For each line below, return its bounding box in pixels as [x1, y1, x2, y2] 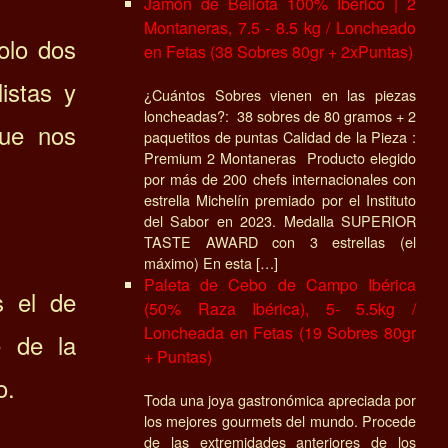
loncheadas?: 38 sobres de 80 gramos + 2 [144, 104, 416, 126]
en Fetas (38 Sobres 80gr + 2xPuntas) [144, 39, 413, 63]
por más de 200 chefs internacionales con [144, 167, 416, 189]
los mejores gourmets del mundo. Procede [144, 409, 416, 431]
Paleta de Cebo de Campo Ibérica [144, 272, 416, 296]
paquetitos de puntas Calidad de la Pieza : [144, 125, 416, 147]
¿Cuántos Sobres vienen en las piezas [144, 83, 416, 105]
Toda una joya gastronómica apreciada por [144, 388, 416, 410]
